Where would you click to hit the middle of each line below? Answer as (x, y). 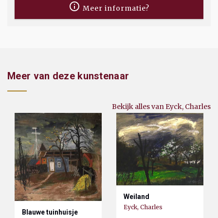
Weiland (136, 197)
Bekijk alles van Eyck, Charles (161, 107)
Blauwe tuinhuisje (50, 212)
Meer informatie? (115, 9)
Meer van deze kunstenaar (68, 76)
